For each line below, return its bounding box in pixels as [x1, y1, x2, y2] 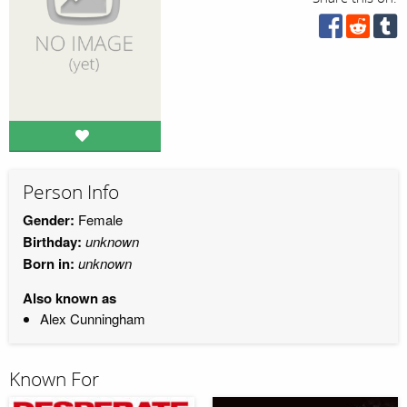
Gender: [23, 210, 74, 231]
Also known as [23, 288, 116, 309]
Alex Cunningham [39, 309, 145, 329]
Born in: [23, 253, 74, 274]
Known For [9, 368, 99, 392]
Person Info [23, 180, 119, 204]
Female [74, 210, 123, 230]
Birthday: [23, 232, 82, 253]
